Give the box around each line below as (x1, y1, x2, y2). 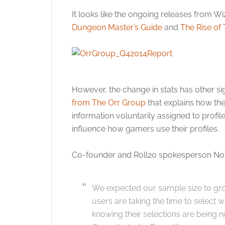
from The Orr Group (72, 98, 146, 107)
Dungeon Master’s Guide (72, 23, 162, 32)
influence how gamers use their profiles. (72, 124, 219, 134)
